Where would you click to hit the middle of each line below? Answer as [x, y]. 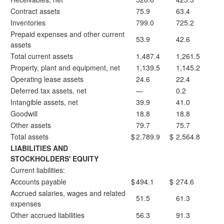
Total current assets [42, 56]
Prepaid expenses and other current [67, 34]
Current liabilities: [38, 170]
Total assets [29, 136]
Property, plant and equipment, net [65, 67]
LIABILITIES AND [39, 148]
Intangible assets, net [44, 102]
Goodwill [24, 113]
